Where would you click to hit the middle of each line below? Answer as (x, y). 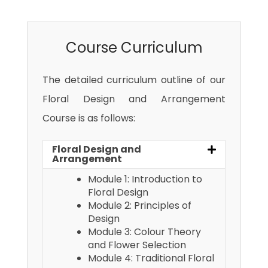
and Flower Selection (137, 245)
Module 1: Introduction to (145, 179)
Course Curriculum (134, 48)
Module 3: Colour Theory (144, 232)
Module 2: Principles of (140, 206)
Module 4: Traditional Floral (151, 258)
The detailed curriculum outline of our (134, 80)
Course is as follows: (89, 118)
